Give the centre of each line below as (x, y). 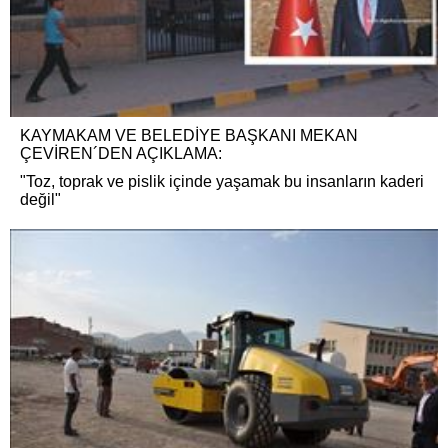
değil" (40, 199)
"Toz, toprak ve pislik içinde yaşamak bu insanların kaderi (222, 181)
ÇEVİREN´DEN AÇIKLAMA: (121, 153)
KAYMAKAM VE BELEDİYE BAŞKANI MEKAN (189, 135)
